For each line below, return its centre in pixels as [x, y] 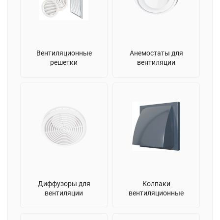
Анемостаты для [156, 53]
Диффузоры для [64, 183]
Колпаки [156, 183]
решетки [64, 62]
